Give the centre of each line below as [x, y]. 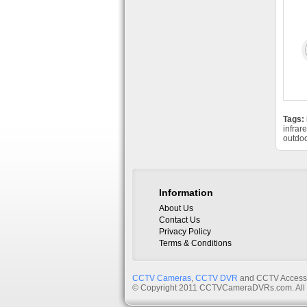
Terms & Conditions [195, 243]
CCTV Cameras [162, 278]
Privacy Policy [185, 232]
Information [186, 193]
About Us [176, 208]
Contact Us [180, 220]
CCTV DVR [217, 278]
